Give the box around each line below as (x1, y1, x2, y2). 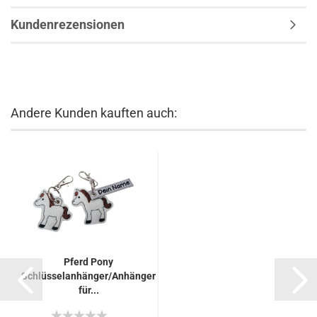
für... (78, 284, 99, 296)
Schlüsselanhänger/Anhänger (21, 270, 156, 282)
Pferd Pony (64, 256, 113, 267)
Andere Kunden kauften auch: (11, 105, 177, 120)
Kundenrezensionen (11, 17, 125, 32)
